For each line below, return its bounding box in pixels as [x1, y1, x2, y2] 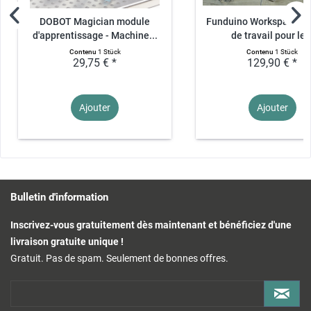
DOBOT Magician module [40, 15, 151, 28]
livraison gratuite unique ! [10, 235, 124, 247]
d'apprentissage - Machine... [32, 29, 158, 42]
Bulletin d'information [10, 190, 108, 203]
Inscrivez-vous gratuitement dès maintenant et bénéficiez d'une [10, 219, 292, 230]
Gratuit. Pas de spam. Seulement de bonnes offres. [10, 252, 228, 264]
